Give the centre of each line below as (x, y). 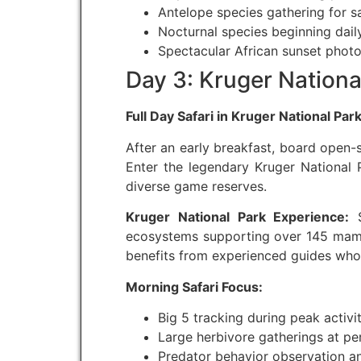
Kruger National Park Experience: (238, 217)
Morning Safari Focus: (194, 286)
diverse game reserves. (196, 186)
